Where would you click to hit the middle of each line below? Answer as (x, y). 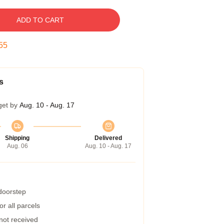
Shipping (17, 138)
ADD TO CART (40, 20)
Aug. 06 (17, 146)
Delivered (108, 138)
